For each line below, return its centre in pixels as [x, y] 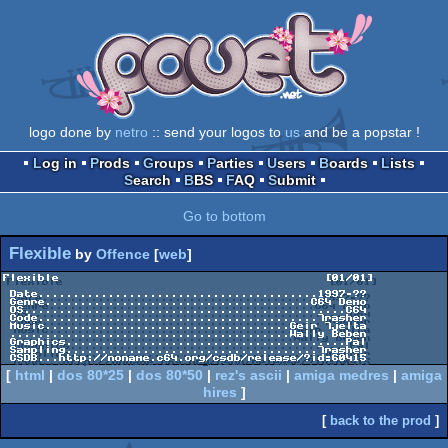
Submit [296, 180]
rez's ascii [248, 375]
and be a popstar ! [359, 132]
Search [151, 180]
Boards [348, 163]
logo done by [71, 132]
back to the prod [380, 421]
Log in [59, 163]
